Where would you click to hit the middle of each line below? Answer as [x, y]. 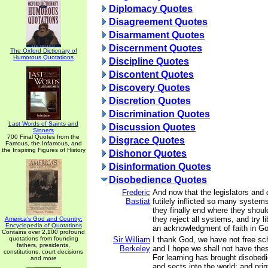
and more [43, 258]
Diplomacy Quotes [151, 9]
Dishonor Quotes [148, 153]
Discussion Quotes [152, 127]
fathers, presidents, [43, 245]
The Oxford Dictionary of [43, 51]
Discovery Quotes [150, 88]
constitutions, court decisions [43, 252]
